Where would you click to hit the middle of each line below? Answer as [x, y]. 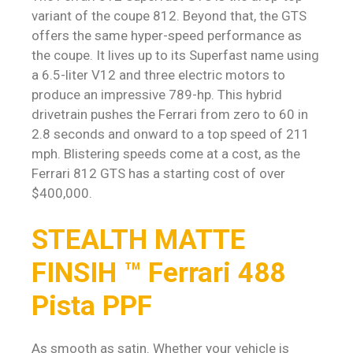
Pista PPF [92, 306]
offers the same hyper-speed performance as [167, 36]
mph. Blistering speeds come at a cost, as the [166, 154]
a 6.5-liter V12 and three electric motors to [158, 75]
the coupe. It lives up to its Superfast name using [175, 56]
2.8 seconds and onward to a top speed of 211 [171, 134]
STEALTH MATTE [138, 240]
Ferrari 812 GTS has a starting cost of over [158, 174]
